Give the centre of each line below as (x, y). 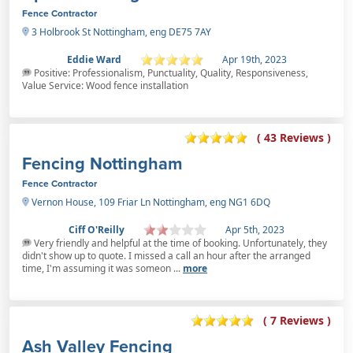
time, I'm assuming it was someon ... (102, 268)
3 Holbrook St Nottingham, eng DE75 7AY (120, 32)
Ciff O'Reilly (97, 229)
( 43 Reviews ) (294, 138)
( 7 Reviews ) (297, 321)
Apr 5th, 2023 (255, 229)
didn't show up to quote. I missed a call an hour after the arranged (166, 255)
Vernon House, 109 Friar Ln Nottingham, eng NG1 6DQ (150, 202)
